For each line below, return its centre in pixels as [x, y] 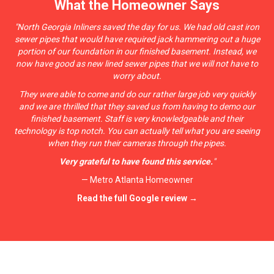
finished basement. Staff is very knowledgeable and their [137, 119]
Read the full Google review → [137, 198]
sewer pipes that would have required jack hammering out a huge [137, 39]
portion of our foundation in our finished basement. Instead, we [137, 52]
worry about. [137, 76]
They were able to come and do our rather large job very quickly [137, 94]
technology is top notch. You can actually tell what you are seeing [137, 131]
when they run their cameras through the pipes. [137, 143]
